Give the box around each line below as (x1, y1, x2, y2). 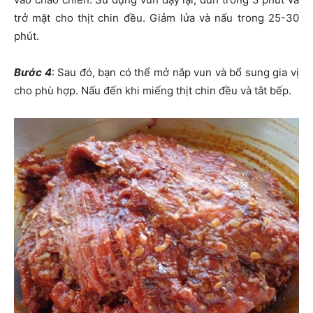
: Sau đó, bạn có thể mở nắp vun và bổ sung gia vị (51, 66, 300, 80)
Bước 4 (14, 66, 52, 80)
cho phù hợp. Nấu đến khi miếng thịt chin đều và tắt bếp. (14, 84, 291, 98)
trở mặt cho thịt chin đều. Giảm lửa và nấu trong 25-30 (14, 11, 299, 25)
